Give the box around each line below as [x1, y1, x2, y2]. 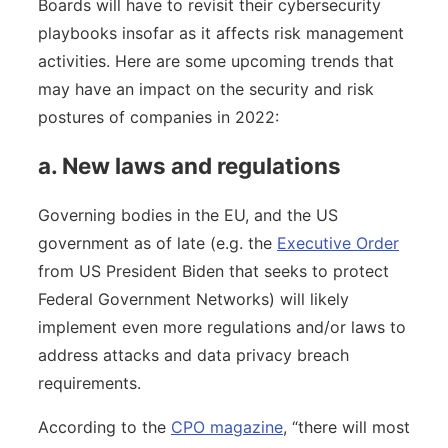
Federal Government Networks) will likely [38, 288, 349, 309]
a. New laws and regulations [38, 152, 341, 180]
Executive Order [277, 232, 399, 253]
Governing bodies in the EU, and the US [38, 204, 338, 225]
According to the [38, 416, 171, 437]
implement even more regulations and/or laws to [38, 316, 406, 337]
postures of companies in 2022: [38, 107, 279, 128]
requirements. [38, 372, 146, 393]
